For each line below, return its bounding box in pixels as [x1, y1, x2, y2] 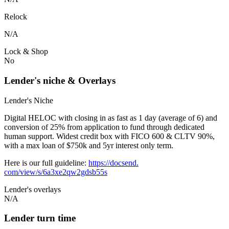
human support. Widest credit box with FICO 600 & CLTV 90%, [4, 131, 215, 141]
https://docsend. [88, 158, 139, 167]
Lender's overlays [4, 185, 61, 194]
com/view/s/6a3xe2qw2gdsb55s [4, 167, 107, 176]
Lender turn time [4, 213, 76, 224]
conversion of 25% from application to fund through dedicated [4, 122, 204, 131]
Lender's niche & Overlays [4, 75, 116, 86]
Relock [4, 12, 27, 21]
